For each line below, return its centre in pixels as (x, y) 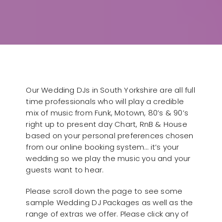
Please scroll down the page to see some (104, 191)
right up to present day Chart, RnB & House (107, 124)
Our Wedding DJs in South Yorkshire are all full (111, 90)
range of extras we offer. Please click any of (107, 214)
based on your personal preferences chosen (110, 135)
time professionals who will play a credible (105, 101)
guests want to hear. (65, 169)
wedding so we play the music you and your (108, 158)
